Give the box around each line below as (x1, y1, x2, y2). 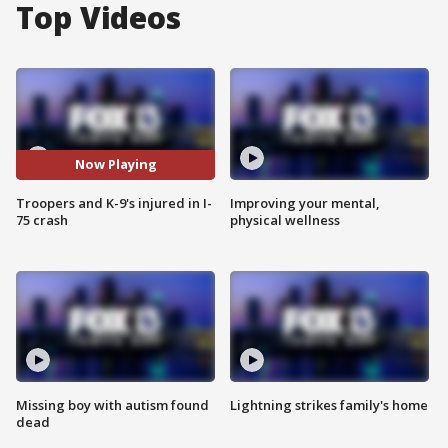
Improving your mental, (230, 193, 380, 212)
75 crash (16, 210, 68, 229)
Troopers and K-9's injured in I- (16, 193, 212, 212)
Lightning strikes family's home (230, 396, 428, 415)
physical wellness (230, 210, 340, 229)
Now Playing (74, 155, 157, 174)
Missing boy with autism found (16, 396, 209, 415)
